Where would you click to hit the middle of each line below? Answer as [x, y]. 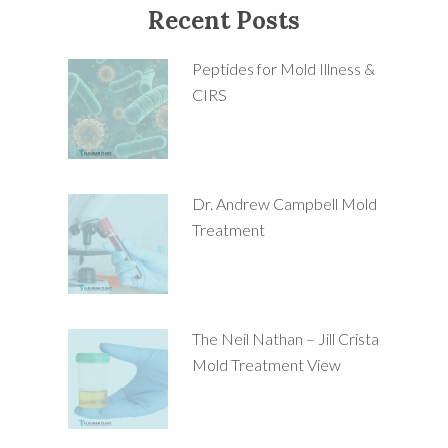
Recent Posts [224, 21]
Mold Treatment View [266, 365]
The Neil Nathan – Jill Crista [285, 339]
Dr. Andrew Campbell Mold [284, 204]
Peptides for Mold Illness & [283, 69]
